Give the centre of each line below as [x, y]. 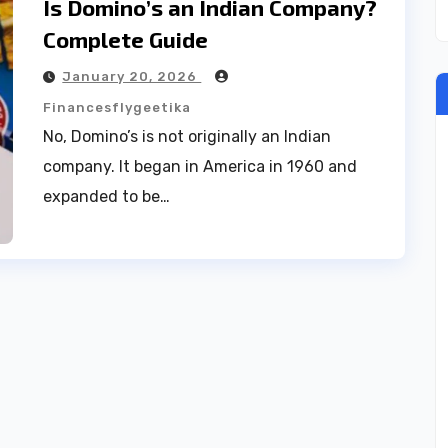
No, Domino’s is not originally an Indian [187, 136]
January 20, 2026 [132, 76]
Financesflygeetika [117, 107]
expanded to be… [107, 196]
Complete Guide [126, 39]
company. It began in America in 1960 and [200, 166]
